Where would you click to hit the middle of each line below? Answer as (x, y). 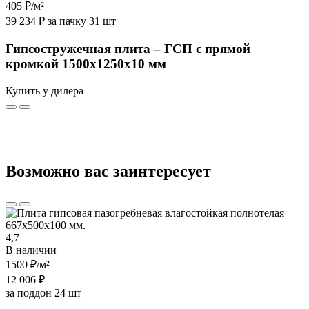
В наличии (31, 250)
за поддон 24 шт (43, 292)
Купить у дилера (44, 90)
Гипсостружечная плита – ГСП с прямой (128, 49)
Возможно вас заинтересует (108, 171)
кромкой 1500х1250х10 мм (86, 64)
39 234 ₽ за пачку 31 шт (61, 21)
